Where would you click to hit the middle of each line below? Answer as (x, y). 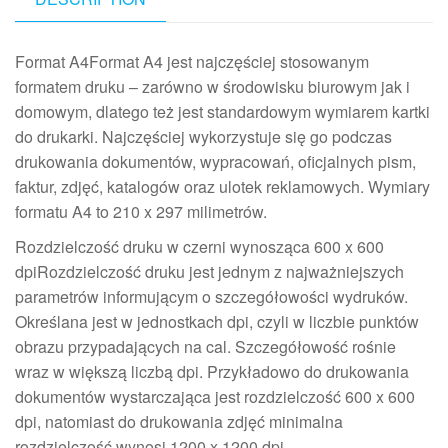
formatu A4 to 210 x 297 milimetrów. (141, 211)
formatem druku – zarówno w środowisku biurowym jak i (212, 86)
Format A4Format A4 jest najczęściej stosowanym (192, 61)
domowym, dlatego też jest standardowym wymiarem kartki (222, 111)
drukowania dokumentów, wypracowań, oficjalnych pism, (215, 161)
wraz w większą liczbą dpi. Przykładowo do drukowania (212, 371)
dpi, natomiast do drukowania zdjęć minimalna (179, 421)
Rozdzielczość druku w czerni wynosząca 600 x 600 (199, 246)
